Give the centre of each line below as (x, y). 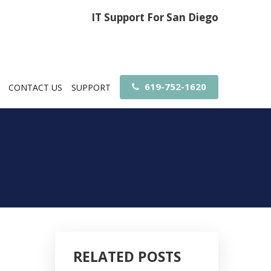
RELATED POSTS (127, 256)
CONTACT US (35, 87)
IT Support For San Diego (155, 17)
